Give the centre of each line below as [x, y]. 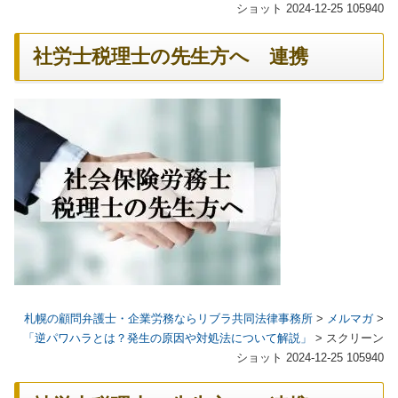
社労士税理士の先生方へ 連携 [171, 57]
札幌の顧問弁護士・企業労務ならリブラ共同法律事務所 [168, 318]
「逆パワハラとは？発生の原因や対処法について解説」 [167, 338]
